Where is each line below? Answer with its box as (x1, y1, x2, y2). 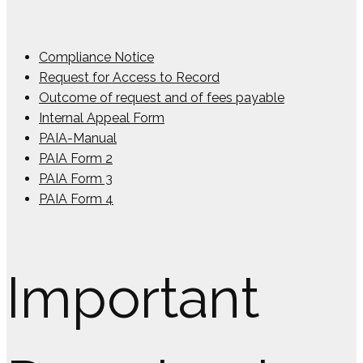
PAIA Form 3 (39, 171, 113, 187)
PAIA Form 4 (39, 191, 113, 207)
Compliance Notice (39, 49, 154, 66)
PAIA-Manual (39, 130, 117, 147)
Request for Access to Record (39, 70, 220, 86)
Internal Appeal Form (39, 110, 164, 126)
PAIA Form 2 (39, 151, 113, 167)
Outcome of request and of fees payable (39, 90, 284, 106)
